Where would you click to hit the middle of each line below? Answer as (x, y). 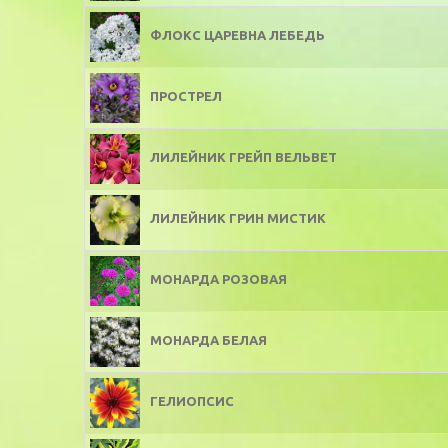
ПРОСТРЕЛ (186, 96)
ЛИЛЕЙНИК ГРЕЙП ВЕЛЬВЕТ (243, 157)
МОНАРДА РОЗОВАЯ (218, 279)
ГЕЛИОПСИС (192, 401)
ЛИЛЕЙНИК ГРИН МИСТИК (238, 218)
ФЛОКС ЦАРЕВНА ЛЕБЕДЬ (237, 35)
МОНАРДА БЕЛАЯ (208, 340)
